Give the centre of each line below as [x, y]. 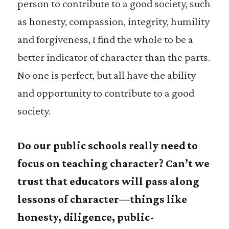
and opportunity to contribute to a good [106, 93]
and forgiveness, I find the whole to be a [105, 39]
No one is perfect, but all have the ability [106, 75]
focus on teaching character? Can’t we [113, 163]
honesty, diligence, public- [86, 217]
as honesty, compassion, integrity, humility [113, 21]
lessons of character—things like [102, 199]
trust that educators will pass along [108, 181]
